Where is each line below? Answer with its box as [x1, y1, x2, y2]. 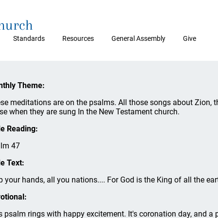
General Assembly [111, 35, 165, 42]
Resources [62, 35, 94, 42]
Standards [13, 35, 45, 42]
